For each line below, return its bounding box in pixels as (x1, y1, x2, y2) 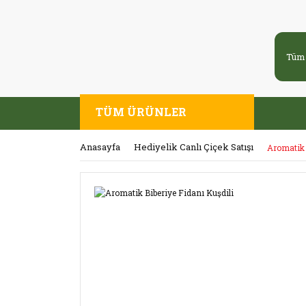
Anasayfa (80, 141, 120, 153)
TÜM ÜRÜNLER (96, 105, 186, 119)
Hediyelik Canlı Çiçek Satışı (134, 141, 253, 153)
